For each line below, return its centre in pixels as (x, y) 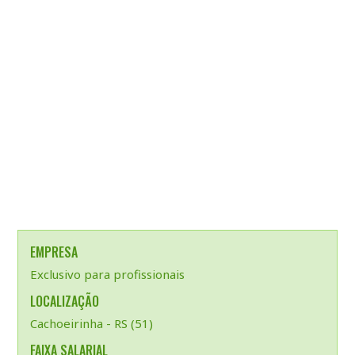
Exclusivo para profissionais (107, 274)
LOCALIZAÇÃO (64, 301)
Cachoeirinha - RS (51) (91, 323)
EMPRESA (53, 252)
